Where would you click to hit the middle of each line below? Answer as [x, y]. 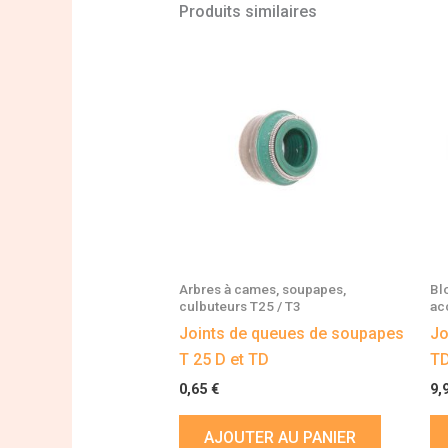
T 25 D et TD [223, 360]
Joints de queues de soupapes [291, 334]
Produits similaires [247, 12]
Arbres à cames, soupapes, [262, 288]
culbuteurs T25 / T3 [239, 305]
